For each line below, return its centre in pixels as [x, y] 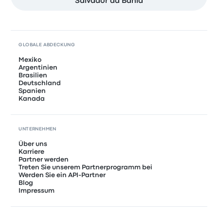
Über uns [33, 144]
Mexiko [30, 60]
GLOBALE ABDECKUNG [47, 45]
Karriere [32, 152]
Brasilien [33, 75]
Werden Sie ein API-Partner [62, 175]
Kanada [32, 99]
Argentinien [38, 67]
